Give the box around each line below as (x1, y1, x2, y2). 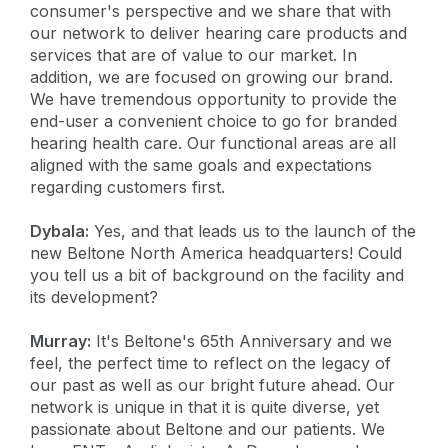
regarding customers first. (30, 176, 225, 197)
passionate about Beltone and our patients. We (30, 418, 385, 439)
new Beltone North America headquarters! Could (30, 242, 402, 263)
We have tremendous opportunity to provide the (30, 88, 397, 109)
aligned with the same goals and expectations (30, 154, 372, 175)
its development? (30, 286, 158, 307)
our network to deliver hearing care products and (30, 22, 407, 43)
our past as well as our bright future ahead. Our (30, 374, 395, 395)
